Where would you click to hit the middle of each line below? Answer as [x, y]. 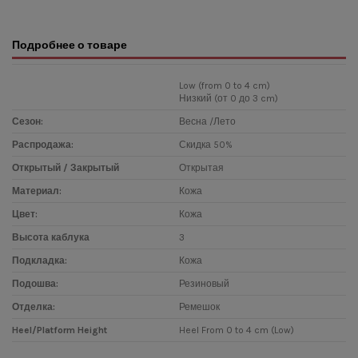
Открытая [201, 167]
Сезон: [28, 121]
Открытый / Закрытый [66, 167]
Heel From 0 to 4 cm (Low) [237, 330]
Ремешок [199, 306]
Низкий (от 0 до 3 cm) [229, 98]
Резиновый [204, 283]
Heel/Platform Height [60, 330]
